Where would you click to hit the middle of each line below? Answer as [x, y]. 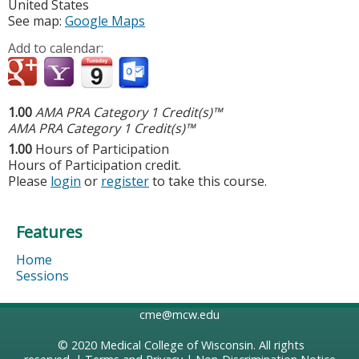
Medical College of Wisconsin [177, 345]
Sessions [42, 276]
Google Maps [105, 21]
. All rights [279, 345]
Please [29, 182]
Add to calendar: [57, 48]
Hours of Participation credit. [95, 165]
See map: [36, 21]
